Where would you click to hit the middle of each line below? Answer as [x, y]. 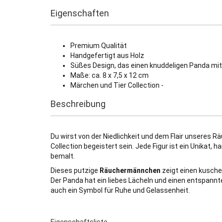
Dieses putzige [75, 170]
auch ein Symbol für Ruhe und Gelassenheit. [120, 190]
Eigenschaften [80, 13]
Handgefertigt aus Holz [107, 55]
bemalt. [63, 156]
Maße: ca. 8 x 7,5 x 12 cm [110, 75]
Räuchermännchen [130, 170]
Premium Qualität [99, 46]
